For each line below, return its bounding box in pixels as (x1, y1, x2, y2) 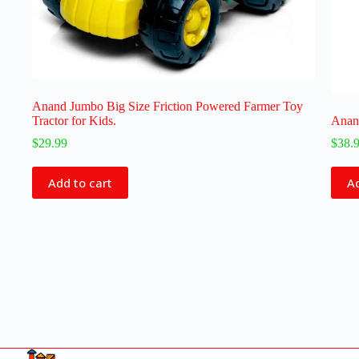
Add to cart (48, 175, 112, 192)
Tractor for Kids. (32, 114, 116, 128)
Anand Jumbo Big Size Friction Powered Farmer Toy (32, 99, 303, 114)
